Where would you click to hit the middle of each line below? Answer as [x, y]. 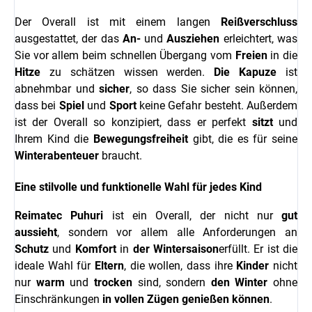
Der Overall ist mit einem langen [118, 22]
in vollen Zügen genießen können [186, 299]
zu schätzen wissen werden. [127, 72]
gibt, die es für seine [242, 139]
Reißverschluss [259, 22]
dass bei [37, 106]
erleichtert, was [259, 39]
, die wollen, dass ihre [180, 266]
